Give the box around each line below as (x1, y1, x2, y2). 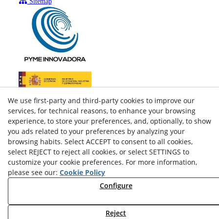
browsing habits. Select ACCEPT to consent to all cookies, (8, 137, 193, 146)
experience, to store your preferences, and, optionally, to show (8, 116, 211, 126)
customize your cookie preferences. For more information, (8, 157, 197, 167)
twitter (31, 192, 55, 202)
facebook (31, 178, 65, 188)
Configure (99, 181, 132, 190)
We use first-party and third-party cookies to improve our (8, 96, 195, 105)
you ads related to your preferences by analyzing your (8, 127, 185, 136)
